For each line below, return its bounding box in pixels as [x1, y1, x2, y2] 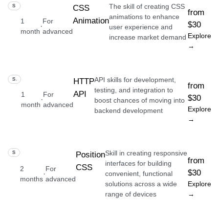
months [20, 175, 44, 183]
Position [76, 150, 106, 159]
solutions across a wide [105, 180, 177, 188]
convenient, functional [105, 170, 173, 177]
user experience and [109, 23, 173, 31]
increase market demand [109, 33, 187, 41]
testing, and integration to [94, 86, 173, 94]
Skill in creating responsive [105, 149, 188, 157]
